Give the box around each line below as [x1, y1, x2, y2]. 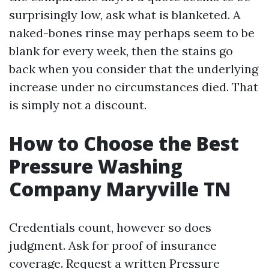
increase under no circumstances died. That [9, 79, 258, 94]
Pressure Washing [9, 153, 183, 179]
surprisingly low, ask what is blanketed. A [9, 7, 241, 22]
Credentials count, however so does [9, 220, 211, 235]
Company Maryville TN [9, 176, 231, 202]
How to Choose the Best [9, 130, 239, 156]
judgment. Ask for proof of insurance [9, 238, 217, 253]
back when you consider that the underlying [9, 61, 258, 76]
